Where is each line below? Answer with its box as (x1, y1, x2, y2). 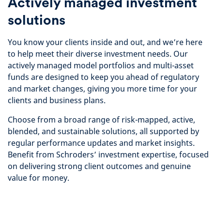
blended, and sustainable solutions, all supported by (8, 126, 199, 137)
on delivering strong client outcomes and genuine (8, 161, 191, 171)
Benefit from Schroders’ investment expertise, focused (8, 149, 209, 160)
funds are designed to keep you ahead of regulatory (8, 72, 199, 82)
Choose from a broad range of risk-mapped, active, (8, 114, 195, 125)
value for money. (8, 172, 69, 183)
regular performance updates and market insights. (8, 138, 195, 148)
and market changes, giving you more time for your (8, 83, 197, 94)
